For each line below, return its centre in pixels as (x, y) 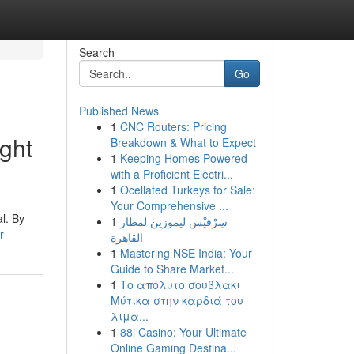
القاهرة (126, 237)
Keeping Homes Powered (183, 158)
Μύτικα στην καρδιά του (177, 300)
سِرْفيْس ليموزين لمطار (173, 221)
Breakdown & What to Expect (183, 142)
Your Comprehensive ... (169, 205)
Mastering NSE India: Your (186, 253)
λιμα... (129, 316)
